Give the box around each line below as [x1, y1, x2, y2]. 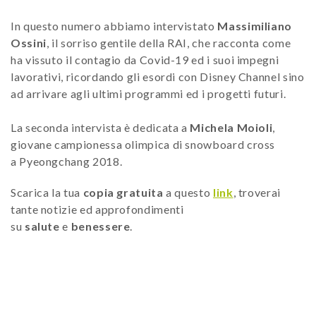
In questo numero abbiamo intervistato [11, 18, 215, 32]
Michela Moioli [190, 120, 273, 134]
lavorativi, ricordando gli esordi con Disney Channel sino [11, 69, 305, 83]
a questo [163, 185, 213, 199]
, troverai [233, 185, 281, 199]
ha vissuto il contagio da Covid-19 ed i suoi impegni [11, 52, 279, 66]
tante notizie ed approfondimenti [11, 202, 184, 216]
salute [24, 219, 60, 233]
